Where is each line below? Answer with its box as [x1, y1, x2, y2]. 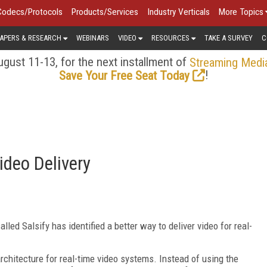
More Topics [219, 7, 263, 17]
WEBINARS [76, 33, 109, 42]
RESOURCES [151, 33, 190, 42]
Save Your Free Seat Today [58, 68, 190, 83]
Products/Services [72, 7, 138, 17]
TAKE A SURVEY [204, 33, 253, 42]
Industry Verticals [147, 7, 210, 17]
